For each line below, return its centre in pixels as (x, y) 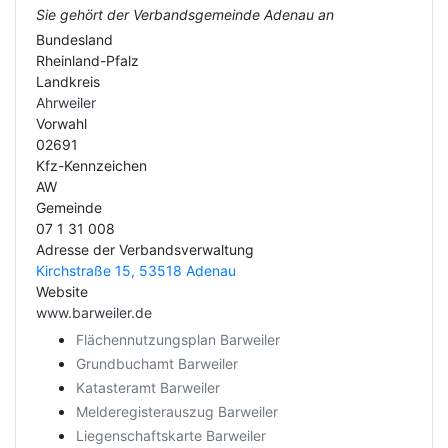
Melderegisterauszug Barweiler (177, 411)
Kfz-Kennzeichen (91, 165)
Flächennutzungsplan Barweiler (178, 339)
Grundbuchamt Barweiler (157, 363)
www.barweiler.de (94, 312)
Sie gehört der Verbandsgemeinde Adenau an (185, 14)
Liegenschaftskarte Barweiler (171, 435)
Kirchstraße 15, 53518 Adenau (136, 270)
